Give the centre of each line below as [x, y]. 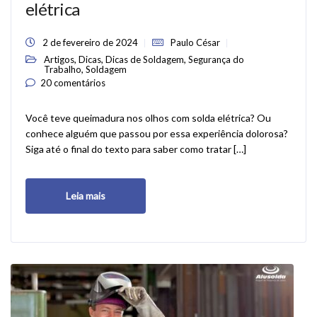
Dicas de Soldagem [145, 59]
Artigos [59, 59]
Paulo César [195, 42]
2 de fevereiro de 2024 [90, 42]
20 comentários [73, 83]
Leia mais [86, 196]
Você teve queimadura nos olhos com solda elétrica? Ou [148, 118]
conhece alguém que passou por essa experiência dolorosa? [157, 133]
